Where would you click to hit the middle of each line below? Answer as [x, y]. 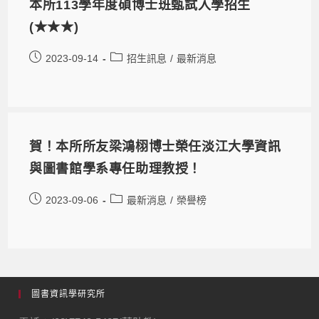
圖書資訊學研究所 [69, 294]
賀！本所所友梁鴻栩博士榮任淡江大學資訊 [155, 146]
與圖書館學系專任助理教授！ [116, 168]
